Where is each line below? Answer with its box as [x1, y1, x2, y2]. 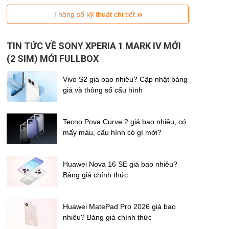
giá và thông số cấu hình [63, 85, 143, 94]
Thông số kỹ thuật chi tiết [53, 10, 137, 18]
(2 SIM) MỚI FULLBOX [7, 53, 99, 64]
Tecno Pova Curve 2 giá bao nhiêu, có [63, 117, 186, 126]
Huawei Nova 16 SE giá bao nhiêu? [63, 159, 177, 168]
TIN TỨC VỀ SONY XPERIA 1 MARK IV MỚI [7, 40, 181, 51]
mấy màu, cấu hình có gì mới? [63, 128, 162, 136]
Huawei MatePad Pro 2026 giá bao [63, 202, 176, 211]
